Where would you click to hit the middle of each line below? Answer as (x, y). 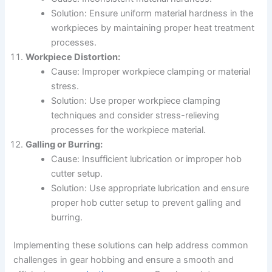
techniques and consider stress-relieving (135, 116)
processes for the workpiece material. (129, 130)
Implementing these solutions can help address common (131, 246)
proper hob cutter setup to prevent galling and (146, 203)
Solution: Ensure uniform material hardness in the (152, 14)
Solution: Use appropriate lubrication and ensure (150, 189)
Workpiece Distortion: (73, 57)
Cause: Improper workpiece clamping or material (151, 72)
